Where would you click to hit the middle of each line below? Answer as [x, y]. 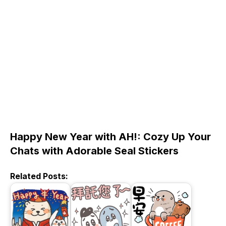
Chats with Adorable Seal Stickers [94, 151]
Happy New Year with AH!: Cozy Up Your [110, 137]
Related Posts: [39, 176]
